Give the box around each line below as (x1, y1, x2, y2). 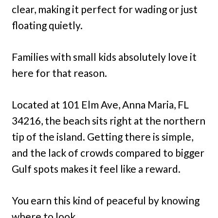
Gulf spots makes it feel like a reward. (12, 162, 181, 175)
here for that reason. (12, 66, 107, 79)
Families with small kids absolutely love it (12, 50, 197, 63)
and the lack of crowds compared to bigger (12, 146, 204, 159)
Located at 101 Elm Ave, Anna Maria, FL (12, 98, 189, 110)
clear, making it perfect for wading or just (12, 2, 198, 15)
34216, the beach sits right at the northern (12, 114, 205, 127)
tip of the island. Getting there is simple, (12, 130, 193, 143)
